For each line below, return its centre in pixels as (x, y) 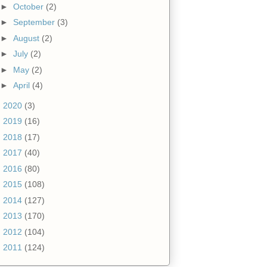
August (27, 38)
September (35, 22)
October (29, 6)
